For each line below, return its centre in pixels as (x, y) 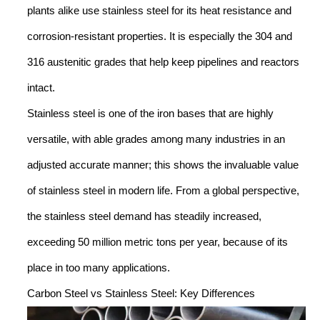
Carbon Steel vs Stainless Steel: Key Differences (141, 293)
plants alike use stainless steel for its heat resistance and (159, 10)
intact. (41, 87)
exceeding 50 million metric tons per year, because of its (157, 242)
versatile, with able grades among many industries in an (156, 139)
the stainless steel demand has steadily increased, (144, 216)
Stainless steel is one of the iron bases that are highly (150, 113)
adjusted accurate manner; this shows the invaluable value (163, 165)
